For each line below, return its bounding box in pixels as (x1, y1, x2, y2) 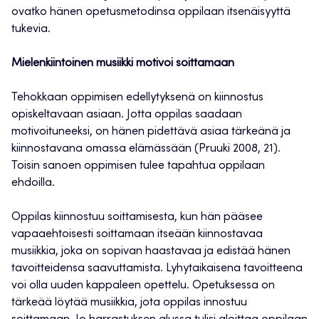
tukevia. (11, 23, 51, 36)
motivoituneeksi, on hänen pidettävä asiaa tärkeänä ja (11, 126, 291, 138)
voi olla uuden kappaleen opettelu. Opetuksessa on (11, 280, 275, 292)
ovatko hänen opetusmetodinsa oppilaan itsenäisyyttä (11, 6, 291, 19)
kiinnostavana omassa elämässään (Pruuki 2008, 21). (11, 143, 281, 155)
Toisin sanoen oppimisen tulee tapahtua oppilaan (11, 160, 265, 172)
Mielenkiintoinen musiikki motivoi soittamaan (11, 58, 234, 70)
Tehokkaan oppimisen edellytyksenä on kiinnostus (11, 92, 263, 104)
